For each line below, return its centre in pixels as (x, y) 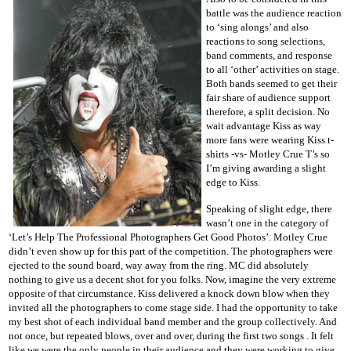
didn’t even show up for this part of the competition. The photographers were (171, 251)
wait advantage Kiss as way (264, 125)
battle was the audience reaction (274, 13)
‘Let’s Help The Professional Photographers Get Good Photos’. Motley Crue (168, 237)
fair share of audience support (268, 97)
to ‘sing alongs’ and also (257, 27)
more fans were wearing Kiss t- (270, 139)
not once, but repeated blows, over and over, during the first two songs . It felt (171, 335)
